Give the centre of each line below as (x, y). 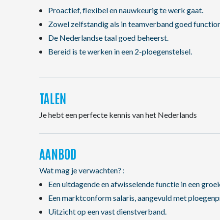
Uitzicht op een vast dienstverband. (107, 211)
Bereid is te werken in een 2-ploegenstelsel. (120, 51)
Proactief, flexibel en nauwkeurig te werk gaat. (125, 10)
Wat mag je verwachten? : (82, 170)
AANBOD (58, 153)
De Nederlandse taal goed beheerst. (108, 38)
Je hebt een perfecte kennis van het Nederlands (118, 115)
